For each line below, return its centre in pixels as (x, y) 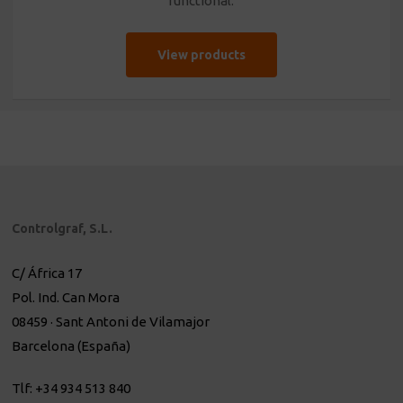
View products (201, 55)
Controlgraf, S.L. (63, 228)
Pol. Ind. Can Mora (66, 297)
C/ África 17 (47, 273)
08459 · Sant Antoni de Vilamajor (111, 322)
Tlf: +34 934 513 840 (72, 388)
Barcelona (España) (72, 346)
